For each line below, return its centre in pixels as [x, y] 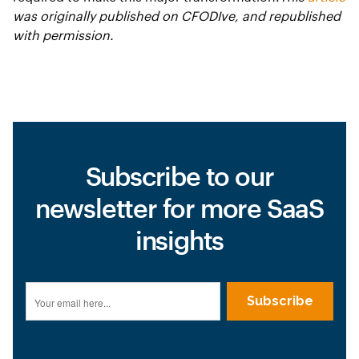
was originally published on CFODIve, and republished [177, 16]
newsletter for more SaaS [179, 208]
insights [179, 240]
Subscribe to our [179, 176]
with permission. [63, 35]
